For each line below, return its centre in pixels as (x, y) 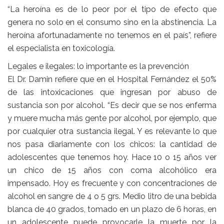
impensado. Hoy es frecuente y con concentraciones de (112, 183)
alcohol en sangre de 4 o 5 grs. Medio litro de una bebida (112, 196)
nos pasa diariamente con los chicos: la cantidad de (112, 144)
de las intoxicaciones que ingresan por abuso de (112, 92)
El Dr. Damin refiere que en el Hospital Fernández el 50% (112, 79)
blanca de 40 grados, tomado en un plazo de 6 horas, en (112, 209)
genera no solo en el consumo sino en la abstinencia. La (112, 22)
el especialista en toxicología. (61, 48)
